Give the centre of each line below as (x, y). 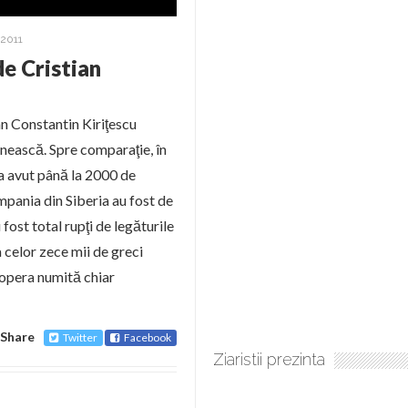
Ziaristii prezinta (269, 359)
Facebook (148, 337)
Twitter (80, 337)
